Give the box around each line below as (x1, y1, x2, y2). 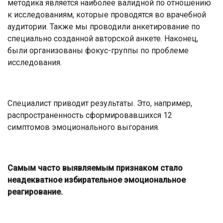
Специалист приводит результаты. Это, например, (7, 98, 192, 108)
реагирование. (7, 187, 63, 197)
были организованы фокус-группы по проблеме (7, 45, 189, 55)
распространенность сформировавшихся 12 (7, 110, 172, 120)
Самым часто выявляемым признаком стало (7, 163, 183, 173)
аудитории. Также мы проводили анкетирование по (7, 21, 200, 31)
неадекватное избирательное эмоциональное (7, 175, 186, 185)
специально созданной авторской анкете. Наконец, (7, 33, 198, 43)
